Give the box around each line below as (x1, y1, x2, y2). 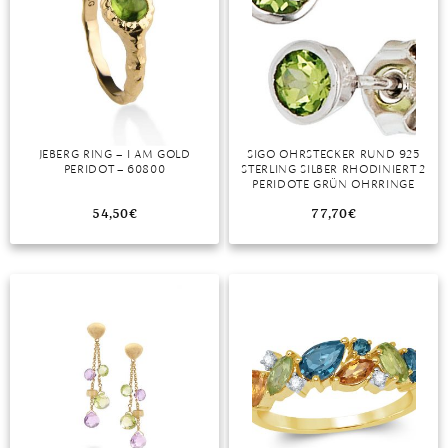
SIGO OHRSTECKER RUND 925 (247, 147, 420, 161)
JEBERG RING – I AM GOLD (38, 147, 191, 161)
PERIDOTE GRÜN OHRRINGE (252, 177, 415, 191)
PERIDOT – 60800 (63, 162, 166, 176)
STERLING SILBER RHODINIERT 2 (241, 162, 426, 176)
